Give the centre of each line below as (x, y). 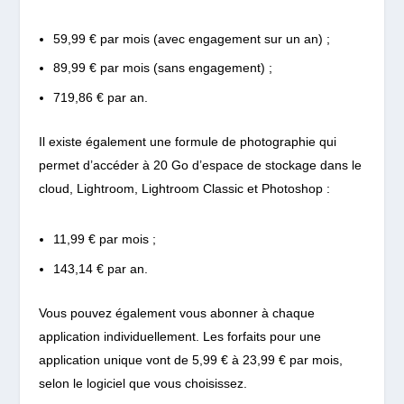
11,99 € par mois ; (104, 239)
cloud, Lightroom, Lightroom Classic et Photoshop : (184, 188)
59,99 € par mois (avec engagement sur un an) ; (191, 38)
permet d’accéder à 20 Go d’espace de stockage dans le (200, 165)
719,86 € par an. (100, 98)
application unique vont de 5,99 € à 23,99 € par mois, (190, 359)
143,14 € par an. (100, 268)
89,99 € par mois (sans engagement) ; (162, 68)
